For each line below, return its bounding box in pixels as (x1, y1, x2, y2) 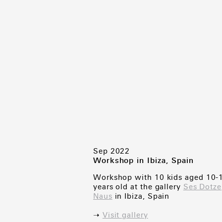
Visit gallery (102, 211, 148, 220)
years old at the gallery (93, 182, 183, 191)
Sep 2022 (93, 147, 130, 156)
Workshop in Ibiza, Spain (93, 156, 194, 165)
